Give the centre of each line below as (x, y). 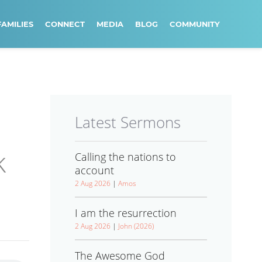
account (94, 170)
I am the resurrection (126, 213)
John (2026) (136, 226)
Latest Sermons (128, 122)
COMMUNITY (195, 24)
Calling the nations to (125, 157)
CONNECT (65, 24)
